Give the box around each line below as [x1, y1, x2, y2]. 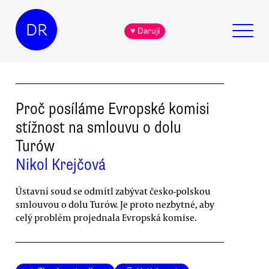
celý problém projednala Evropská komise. [16, 211, 197, 223]
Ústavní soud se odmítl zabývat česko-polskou [16, 184, 211, 197]
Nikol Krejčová [16, 154, 106, 175]
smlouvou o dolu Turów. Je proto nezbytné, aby [16, 198, 214, 210]
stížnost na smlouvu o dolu [16, 116, 181, 138]
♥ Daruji [130, 26, 160, 37]
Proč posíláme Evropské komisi [16, 98, 210, 119]
